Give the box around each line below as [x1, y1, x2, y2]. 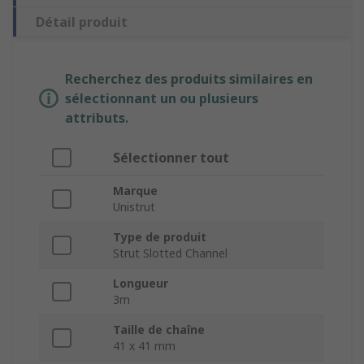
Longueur [113, 275, 168, 292]
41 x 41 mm [113, 338, 175, 354]
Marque [113, 183, 158, 199]
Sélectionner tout [113, 149, 229, 167]
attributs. [65, 109, 128, 128]
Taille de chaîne [113, 322, 205, 338]
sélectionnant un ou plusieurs [65, 89, 258, 108]
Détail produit [36, 13, 128, 32]
